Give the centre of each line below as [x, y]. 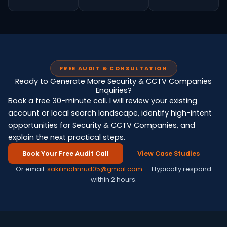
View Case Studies [168, 153]
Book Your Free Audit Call [66, 153]
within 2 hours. [113, 180]
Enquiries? [113, 90]
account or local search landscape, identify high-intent [110, 113]
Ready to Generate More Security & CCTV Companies [113, 81]
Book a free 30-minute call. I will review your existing [103, 101]
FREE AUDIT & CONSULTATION [113, 68]
